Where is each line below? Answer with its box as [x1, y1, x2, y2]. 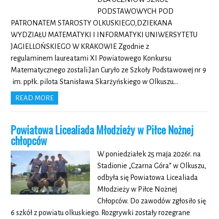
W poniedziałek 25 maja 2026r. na [97, 150, 201, 158]
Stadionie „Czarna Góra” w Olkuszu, [97, 161, 206, 170]
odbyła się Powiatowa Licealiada [97, 173, 198, 181]
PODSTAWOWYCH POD [97, 7, 174, 15]
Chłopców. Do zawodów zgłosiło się [97, 197, 206, 205]
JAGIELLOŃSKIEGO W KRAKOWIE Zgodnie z [11, 42, 150, 50]
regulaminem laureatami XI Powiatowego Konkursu [11, 54, 172, 62]
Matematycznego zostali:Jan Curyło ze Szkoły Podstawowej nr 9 [11, 66, 207, 74]
